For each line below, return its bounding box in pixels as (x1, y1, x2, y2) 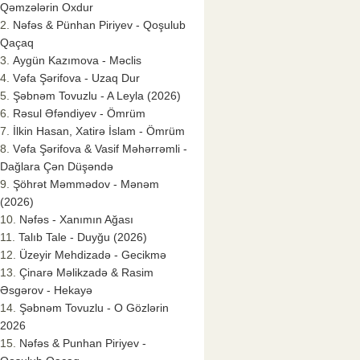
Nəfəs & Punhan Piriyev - (19, 337, 146, 350)
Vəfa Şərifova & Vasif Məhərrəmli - (13, 142, 187, 156)
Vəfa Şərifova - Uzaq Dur (13, 72, 140, 85)
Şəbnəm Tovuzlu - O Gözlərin (19, 301, 169, 315)
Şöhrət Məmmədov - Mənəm (13, 178, 159, 191)
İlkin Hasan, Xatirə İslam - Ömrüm (13, 125, 185, 138)
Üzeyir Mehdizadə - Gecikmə (19, 248, 166, 262)
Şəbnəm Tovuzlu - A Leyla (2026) (13, 89, 181, 103)
